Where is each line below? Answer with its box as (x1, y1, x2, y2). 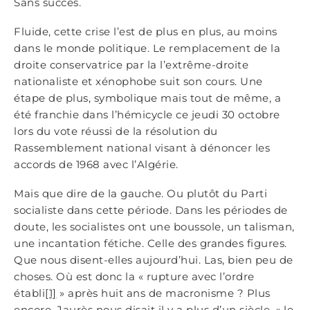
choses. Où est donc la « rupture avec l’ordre (14, 270, 255, 283)
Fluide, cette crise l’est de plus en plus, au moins (14, 25, 277, 38)
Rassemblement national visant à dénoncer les (14, 141, 270, 154)
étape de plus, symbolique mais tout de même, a (14, 91, 281, 104)
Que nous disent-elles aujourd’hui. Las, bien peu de (14, 253, 293, 266)
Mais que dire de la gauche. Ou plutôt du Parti (14, 187, 267, 200)
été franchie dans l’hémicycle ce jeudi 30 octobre (14, 108, 280, 121)
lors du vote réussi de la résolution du (14, 125, 218, 138)
